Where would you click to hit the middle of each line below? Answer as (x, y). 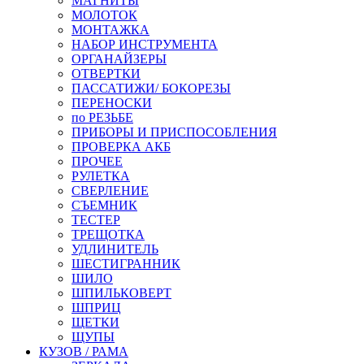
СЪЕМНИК (104, 205)
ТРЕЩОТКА (108, 234)
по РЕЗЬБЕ (102, 117)
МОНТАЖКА (110, 29)
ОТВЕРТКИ (106, 73)
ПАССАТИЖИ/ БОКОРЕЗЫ (151, 88)
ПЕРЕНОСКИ (112, 102)
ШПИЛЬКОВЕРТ (121, 292)
